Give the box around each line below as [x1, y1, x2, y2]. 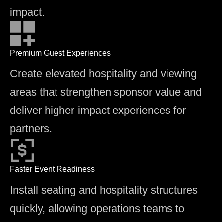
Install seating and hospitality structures [10, 183, 198, 196]
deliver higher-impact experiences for [10, 104, 186, 116]
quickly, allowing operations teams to [10, 202, 184, 215]
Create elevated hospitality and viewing [10, 67, 197, 80]
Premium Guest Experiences [10, 48, 111, 57]
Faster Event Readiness [10, 165, 95, 173]
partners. [10, 122, 52, 135]
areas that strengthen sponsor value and [10, 85, 202, 98]
